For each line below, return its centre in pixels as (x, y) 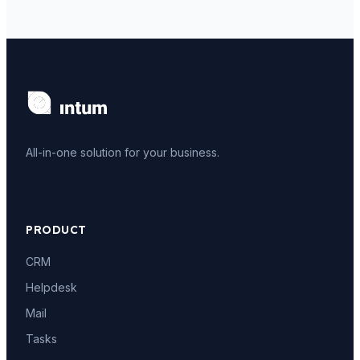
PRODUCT (56, 229)
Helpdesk (51, 287)
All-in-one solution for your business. (123, 152)
